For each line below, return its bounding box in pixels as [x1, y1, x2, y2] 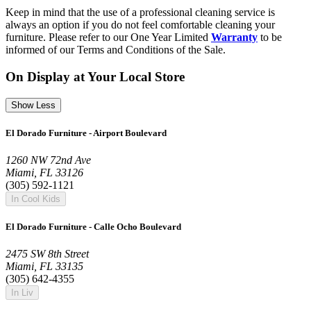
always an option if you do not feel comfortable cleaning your [6, 19, 275, 31]
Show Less [11, 99, 56, 110]
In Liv [11, 287, 33, 299]
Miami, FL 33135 [6, 260, 83, 273]
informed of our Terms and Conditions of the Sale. [6, 44, 226, 56]
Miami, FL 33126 [6, 166, 83, 178]
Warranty [211, 31, 258, 44]
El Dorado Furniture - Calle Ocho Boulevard [6, 221, 181, 233]
